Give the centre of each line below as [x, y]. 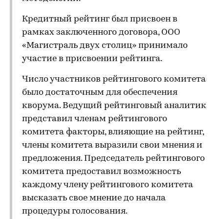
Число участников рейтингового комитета [114, 79]
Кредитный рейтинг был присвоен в [100, 19]
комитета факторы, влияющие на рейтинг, [113, 132]
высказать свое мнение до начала [94, 198]
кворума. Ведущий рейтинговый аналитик [114, 106]
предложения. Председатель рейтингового [113, 159]
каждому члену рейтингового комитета [108, 185]
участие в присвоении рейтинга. [92, 59]
